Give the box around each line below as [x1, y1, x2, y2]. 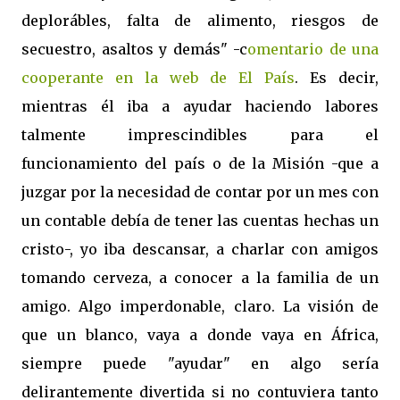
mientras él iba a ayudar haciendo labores [21, 97, 379, 115]
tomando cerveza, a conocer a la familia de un [21, 269, 379, 287]
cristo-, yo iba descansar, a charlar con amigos [21, 240, 379, 258]
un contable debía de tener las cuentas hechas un [21, 212, 379, 229]
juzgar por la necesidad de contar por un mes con [21, 183, 379, 201]
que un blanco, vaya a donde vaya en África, [21, 326, 379, 344]
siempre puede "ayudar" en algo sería [21, 354, 379, 372]
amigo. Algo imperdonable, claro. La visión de [21, 297, 379, 315]
